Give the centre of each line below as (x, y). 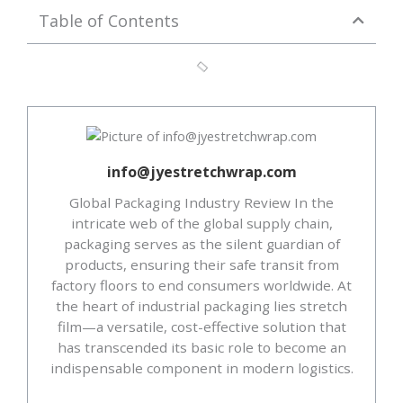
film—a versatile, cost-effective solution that (201, 327)
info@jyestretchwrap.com (201, 172)
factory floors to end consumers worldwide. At (201, 286)
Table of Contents (109, 20)
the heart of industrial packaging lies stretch (201, 306)
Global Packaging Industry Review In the (201, 203)
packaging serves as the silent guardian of (201, 244)
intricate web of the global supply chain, (201, 224)
